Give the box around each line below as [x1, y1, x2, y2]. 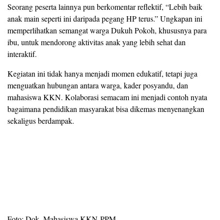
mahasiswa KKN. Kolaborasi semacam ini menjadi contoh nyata [7, 91, 207, 102]
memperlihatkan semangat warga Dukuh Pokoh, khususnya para [7, 25, 207, 35]
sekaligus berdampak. [7, 115, 74, 126]
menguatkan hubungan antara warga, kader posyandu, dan [7, 80, 188, 90]
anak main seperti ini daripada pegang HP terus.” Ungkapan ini [7, 13, 202, 24]
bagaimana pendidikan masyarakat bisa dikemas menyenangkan [7, 103, 204, 114]
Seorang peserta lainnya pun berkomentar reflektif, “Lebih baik [7, 1, 202, 12]
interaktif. [7, 48, 37, 59]
